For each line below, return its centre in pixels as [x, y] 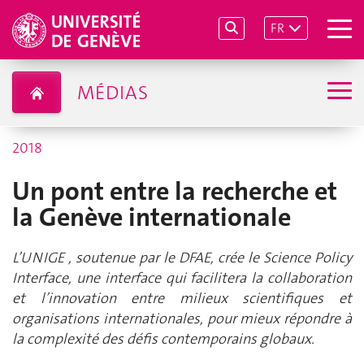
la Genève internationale [152, 217]
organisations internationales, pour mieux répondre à [182, 319]
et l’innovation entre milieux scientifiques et [182, 299]
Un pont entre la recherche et [175, 191]
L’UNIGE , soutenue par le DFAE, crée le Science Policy [182, 258]
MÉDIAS [112, 92]
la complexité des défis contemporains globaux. [163, 339]
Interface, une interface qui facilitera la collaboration [182, 278]
